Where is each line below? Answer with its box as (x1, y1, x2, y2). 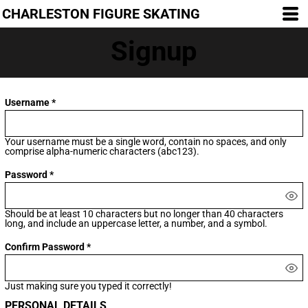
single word (115, 136, 165, 147)
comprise (5, 146, 47, 157)
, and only (246, 136, 287, 147)
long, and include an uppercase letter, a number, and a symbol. (5, 218, 268, 229)
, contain (164, 136, 203, 147)
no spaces (203, 136, 247, 147)
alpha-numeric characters (46, 146, 156, 157)
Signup (111, 35, 197, 67)
